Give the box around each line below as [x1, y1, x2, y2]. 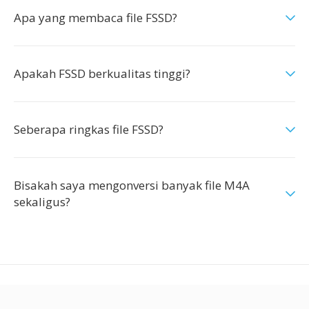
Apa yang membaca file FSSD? [14, 10, 177, 26]
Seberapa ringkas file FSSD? [14, 121, 163, 137]
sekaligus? [14, 194, 70, 210]
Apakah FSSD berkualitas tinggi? [14, 66, 190, 81]
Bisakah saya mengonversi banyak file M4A [14, 177, 250, 193]
